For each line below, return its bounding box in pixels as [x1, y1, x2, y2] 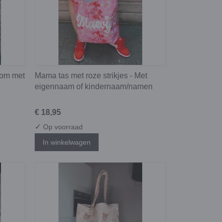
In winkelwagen [43, 138, 91, 146]
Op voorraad [41, 122, 83, 131]
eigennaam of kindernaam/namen [35, 82, 153, 91]
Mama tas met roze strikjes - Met [35, 71, 147, 80]
